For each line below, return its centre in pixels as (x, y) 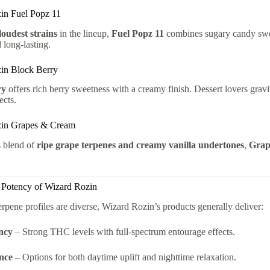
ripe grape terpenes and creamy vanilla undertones (140, 145)
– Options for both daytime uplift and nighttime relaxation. (124, 257)
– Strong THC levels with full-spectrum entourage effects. (124, 231)
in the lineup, (84, 33)
